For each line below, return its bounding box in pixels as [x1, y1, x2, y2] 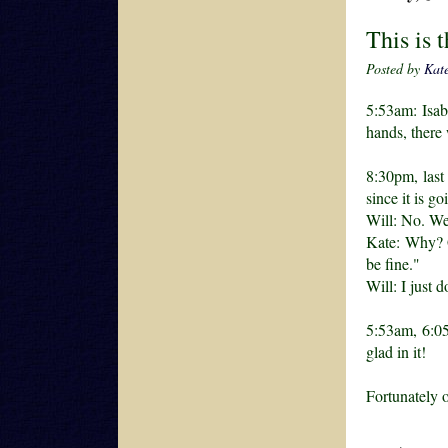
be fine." [366, 252, 420, 274]
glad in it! [366, 340, 426, 362]
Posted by [366, 58, 424, 78]
